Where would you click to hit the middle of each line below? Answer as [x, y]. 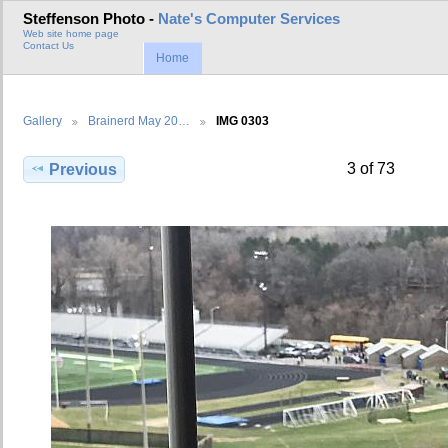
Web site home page [71, 34]
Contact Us [48, 46]
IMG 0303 [242, 120]
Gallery [42, 120]
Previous [83, 169]
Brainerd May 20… [139, 120]
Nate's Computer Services [249, 19]
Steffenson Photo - [90, 19]
